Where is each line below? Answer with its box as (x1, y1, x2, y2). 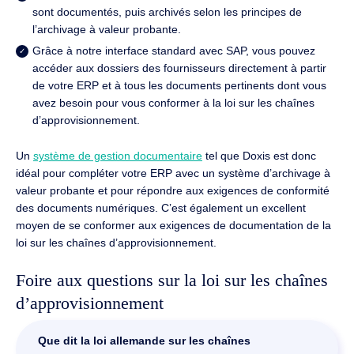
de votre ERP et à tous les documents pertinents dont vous (32, 79, 326, 92)
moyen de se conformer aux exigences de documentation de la (16, 218, 331, 232)
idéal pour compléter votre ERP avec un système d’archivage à (16, 166, 330, 179)
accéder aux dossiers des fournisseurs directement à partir (32, 62, 326, 75)
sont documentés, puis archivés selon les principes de (32, 6, 302, 19)
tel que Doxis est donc (202, 149, 316, 162)
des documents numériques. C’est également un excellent (16, 201, 306, 214)
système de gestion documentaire (33, 149, 202, 162)
